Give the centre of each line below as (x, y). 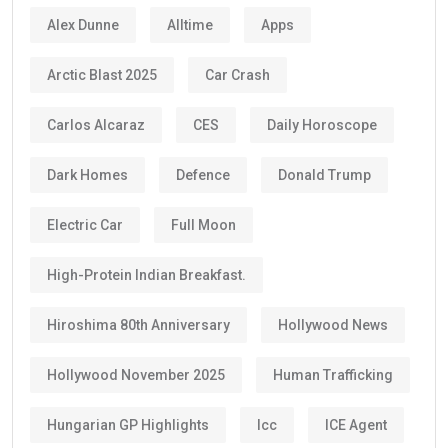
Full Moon (203, 224)
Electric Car (85, 224)
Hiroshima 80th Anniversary (138, 324)
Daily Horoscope (322, 124)
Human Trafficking (333, 374)
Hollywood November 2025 (136, 374)
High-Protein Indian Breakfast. (146, 274)
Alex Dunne (83, 24)
